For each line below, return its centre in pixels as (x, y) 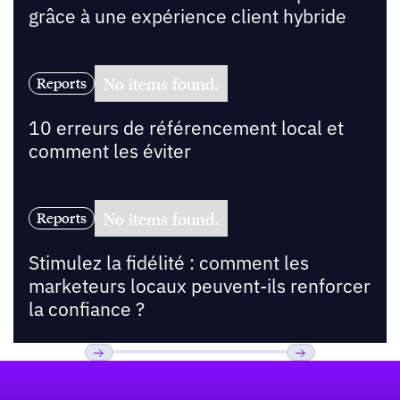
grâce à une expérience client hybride (187, 17)
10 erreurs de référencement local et (186, 129)
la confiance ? (86, 309)
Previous (116, 379)
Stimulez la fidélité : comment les (168, 262)
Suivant (313, 379)
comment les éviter (109, 152)
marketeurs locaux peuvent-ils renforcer (199, 286)
